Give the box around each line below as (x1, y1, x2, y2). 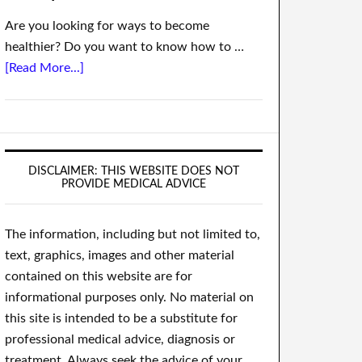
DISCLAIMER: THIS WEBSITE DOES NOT (28, 166, 239, 177)
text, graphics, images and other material (5, 249, 234, 262)
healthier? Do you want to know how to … (5, 40, 244, 53)
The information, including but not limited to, (5, 228, 260, 241)
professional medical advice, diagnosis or (5, 333, 235, 346)
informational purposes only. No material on (5, 291, 254, 304)
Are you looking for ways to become (5, 19, 209, 32)
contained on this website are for (5, 270, 192, 283)
